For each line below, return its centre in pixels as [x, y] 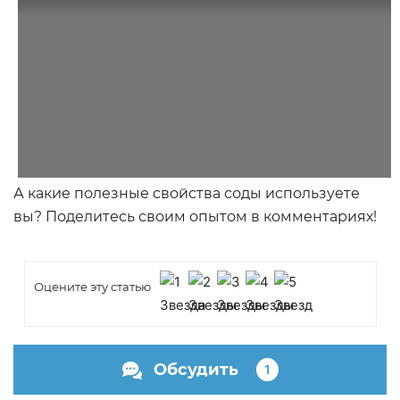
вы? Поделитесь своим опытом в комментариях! [195, 217]
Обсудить [196, 370]
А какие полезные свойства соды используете [187, 194]
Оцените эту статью [92, 287]
